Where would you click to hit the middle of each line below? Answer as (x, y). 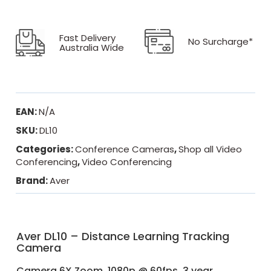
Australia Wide (92, 47)
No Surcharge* (220, 41)
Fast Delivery (88, 38)
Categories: (46, 149)
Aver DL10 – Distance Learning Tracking (123, 237)
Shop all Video (211, 149)
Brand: (33, 181)
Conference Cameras (125, 149)
